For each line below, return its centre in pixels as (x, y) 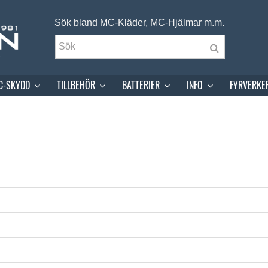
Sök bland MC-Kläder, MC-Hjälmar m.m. (133, 22)
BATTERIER (142, 85)
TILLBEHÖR (77, 85)
